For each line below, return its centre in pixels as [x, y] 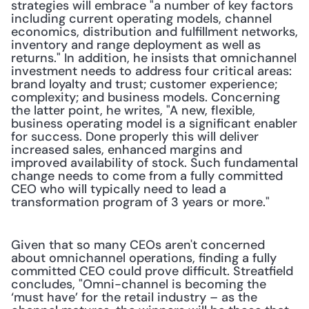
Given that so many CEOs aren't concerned [138, 245]
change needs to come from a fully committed [147, 176]
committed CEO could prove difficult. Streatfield [152, 271]
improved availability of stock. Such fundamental [154, 163]
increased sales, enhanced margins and [127, 150]
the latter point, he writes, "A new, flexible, [133, 110]
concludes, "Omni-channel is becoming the [139, 284]
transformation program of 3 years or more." [142, 202]
